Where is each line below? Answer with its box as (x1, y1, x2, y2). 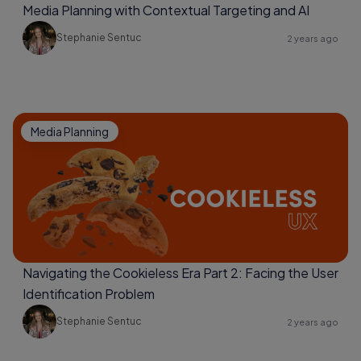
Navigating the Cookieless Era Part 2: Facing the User (23, 264, 338, 281)
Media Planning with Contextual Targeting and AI (23, 2, 309, 19)
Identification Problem (23, 285, 155, 302)
